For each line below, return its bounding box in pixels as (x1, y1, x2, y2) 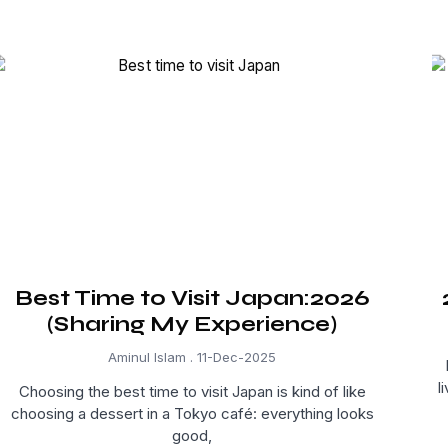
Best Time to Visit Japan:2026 (14, 285, 370, 312)
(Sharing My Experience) (47, 311, 337, 338)
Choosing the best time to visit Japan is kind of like (18, 382, 366, 402)
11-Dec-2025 (193, 349, 276, 366)
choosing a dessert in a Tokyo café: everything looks (10, 404, 374, 424)
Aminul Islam (108, 349, 190, 366)
